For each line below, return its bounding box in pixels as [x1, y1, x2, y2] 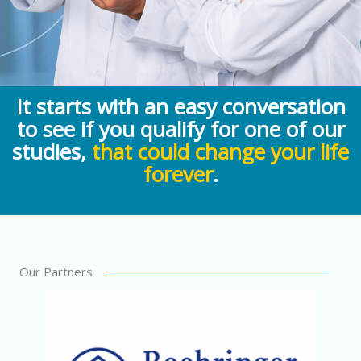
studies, [12, 137, 92, 167]
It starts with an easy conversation [15, 92, 346, 122]
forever [143, 160, 213, 189]
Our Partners [19, 263, 93, 280]
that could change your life [92, 137, 349, 167]
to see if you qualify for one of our [16, 114, 345, 144]
